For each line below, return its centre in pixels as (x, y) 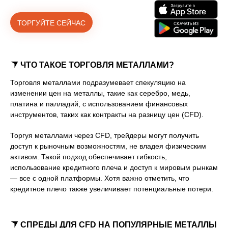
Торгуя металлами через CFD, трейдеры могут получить (105, 136)
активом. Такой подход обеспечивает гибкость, (89, 157)
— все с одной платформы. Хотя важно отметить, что (100, 178)
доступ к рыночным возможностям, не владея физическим (108, 146)
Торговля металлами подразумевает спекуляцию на (98, 83)
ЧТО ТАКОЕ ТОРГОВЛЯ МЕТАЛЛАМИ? (97, 65)
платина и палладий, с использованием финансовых (99, 104)
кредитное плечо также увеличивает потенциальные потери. (112, 189)
